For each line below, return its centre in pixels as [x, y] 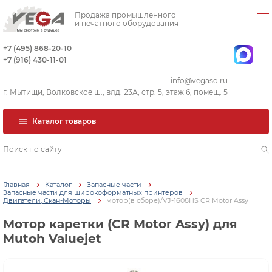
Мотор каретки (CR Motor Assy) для [120, 224]
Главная [16, 185]
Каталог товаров [64, 121]
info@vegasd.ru [199, 80]
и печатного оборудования [127, 23]
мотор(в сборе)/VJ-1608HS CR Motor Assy [177, 201]
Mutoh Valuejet [52, 239]
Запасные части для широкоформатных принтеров [93, 193]
